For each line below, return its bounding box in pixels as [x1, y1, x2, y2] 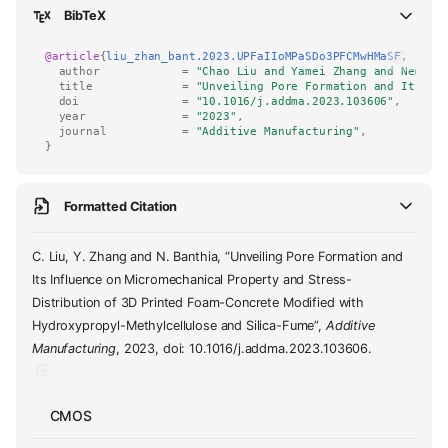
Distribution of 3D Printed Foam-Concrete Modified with [32, 295, 364, 311]
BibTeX [64, 8, 107, 24]
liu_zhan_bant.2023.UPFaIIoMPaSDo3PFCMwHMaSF [106, 49, 402, 63]
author [58, 64, 100, 78]
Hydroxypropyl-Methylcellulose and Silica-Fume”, [32, 318, 326, 334]
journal [58, 124, 107, 138]
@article [44, 49, 100, 63]
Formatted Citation [64, 198, 178, 214]
